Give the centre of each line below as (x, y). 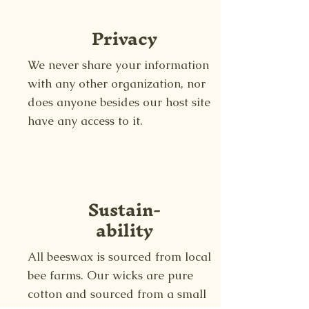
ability (124, 230)
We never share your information (118, 64)
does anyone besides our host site (119, 102)
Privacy (124, 38)
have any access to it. (85, 120)
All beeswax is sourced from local (119, 256)
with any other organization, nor (117, 83)
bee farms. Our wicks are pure (110, 275)
